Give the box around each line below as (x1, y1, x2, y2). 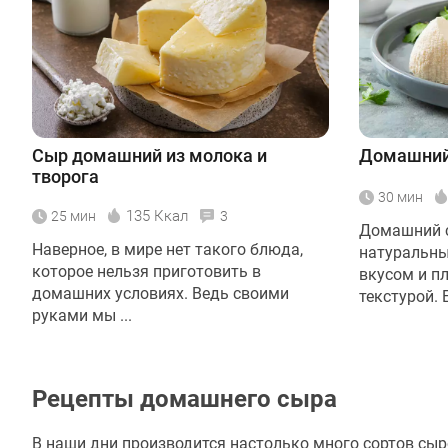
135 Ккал (126, 206, 188, 225)
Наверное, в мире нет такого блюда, (32, 239, 303, 259)
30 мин (378, 188, 423, 205)
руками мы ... (32, 305, 132, 325)
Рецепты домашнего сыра (32, 384, 337, 413)
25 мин (51, 207, 96, 224)
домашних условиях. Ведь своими (32, 283, 289, 303)
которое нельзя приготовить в (32, 261, 261, 281)
